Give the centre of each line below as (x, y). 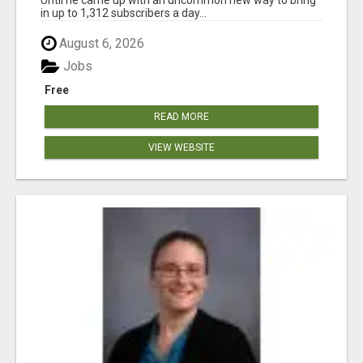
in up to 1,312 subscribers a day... (124, 13)
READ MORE (181, 117)
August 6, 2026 (100, 43)
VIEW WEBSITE (181, 148)
